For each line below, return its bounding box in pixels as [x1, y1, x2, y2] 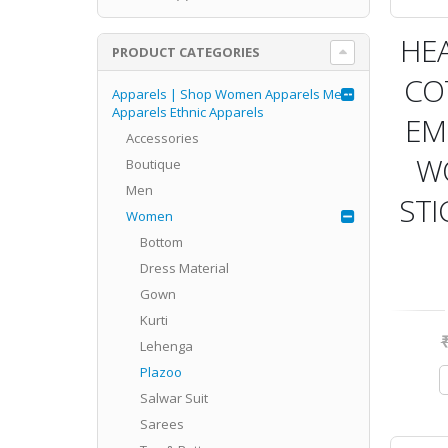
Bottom [139, 232, 183, 251]
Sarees [139, 414, 184, 433]
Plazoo [139, 362, 182, 381]
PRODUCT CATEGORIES [111, 42, 260, 61]
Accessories [125, 128, 199, 147]
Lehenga [139, 336, 193, 355]
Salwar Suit [139, 388, 208, 407]
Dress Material [139, 258, 229, 277]
